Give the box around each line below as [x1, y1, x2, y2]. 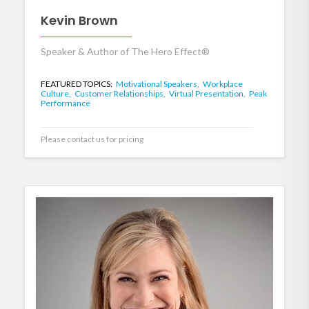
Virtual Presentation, [169, 88, 247, 99]
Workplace [203, 79, 243, 90]
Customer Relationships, [74, 88, 167, 99]
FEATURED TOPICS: [41, 79, 114, 90]
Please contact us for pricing [41, 134, 143, 145]
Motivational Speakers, [116, 79, 201, 90]
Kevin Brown [41, 11, 118, 29]
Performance [41, 98, 90, 109]
